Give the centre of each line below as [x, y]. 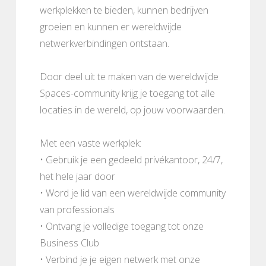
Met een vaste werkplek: [91, 143]
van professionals [77, 209]
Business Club [69, 243]
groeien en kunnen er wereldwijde [111, 26]
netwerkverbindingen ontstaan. [104, 43]
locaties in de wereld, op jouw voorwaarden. [132, 110]
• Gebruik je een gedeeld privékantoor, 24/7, [131, 159]
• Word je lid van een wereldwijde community [133, 193]
